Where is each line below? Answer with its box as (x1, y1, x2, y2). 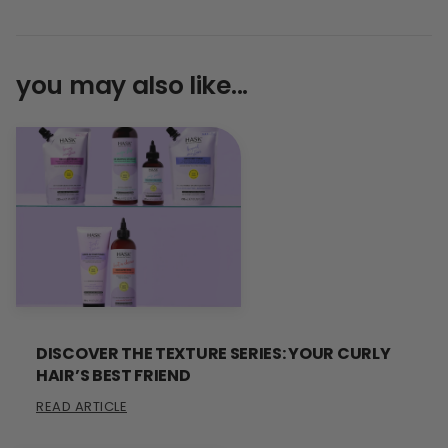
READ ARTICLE (36, 396, 127, 416)
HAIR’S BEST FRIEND (36, 363, 191, 387)
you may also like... (16, 67, 248, 103)
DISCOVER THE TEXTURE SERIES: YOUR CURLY (36, 341, 391, 365)
